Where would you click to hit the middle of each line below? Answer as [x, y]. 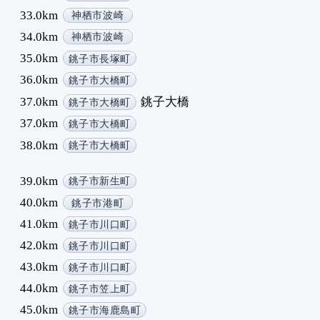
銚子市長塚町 [99, 59]
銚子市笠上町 [99, 289]
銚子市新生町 [99, 181]
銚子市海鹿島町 [105, 311]
